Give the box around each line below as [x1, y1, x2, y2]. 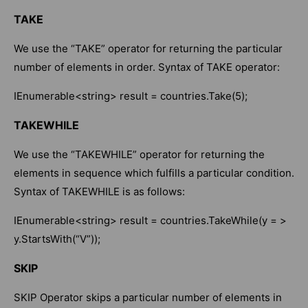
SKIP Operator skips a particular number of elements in [14, 291, 282, 305]
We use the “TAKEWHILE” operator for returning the [14, 148, 265, 162]
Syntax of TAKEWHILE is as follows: [14, 185, 185, 199]
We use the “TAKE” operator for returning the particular [14, 42, 283, 56]
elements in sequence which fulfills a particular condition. [14, 166, 294, 180]
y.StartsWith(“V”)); [14, 232, 100, 246]
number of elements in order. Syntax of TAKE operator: [14, 60, 280, 74]
